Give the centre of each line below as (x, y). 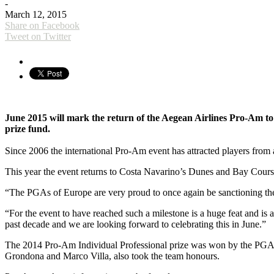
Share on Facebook (42, 25)
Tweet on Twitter (38, 36)
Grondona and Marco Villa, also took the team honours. (112, 256)
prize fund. (28, 128)
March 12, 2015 (36, 14)
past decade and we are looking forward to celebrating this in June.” (135, 224)
